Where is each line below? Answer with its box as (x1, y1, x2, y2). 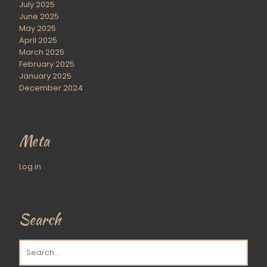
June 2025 (19, 11, 59, 22)
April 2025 (19, 35, 57, 46)
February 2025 (19, 58, 74, 70)
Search (19, 209, 61, 230)
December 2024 (19, 82, 83, 94)
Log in (19, 161, 41, 172)
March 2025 (19, 46, 64, 58)
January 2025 (19, 70, 72, 82)
